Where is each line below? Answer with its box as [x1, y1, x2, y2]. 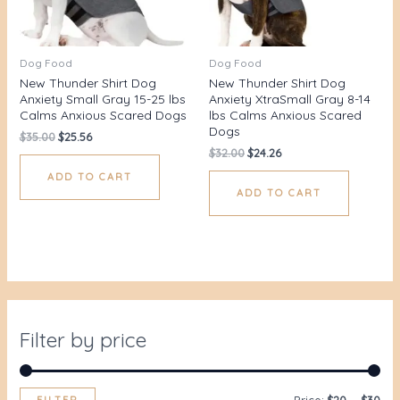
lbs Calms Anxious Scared [209, 107, 362, 123]
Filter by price [19, 326, 146, 353]
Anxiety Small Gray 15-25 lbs [19, 91, 186, 107]
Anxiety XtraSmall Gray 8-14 [209, 91, 371, 107]
